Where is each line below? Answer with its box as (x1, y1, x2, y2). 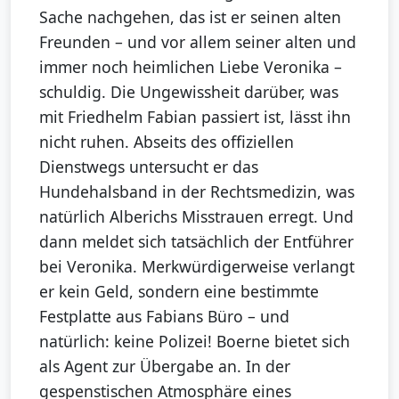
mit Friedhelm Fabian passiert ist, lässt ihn (39, 106, 351, 128)
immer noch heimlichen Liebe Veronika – (39, 56, 342, 78)
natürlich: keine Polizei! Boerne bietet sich (39, 330, 350, 353)
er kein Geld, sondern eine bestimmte (39, 281, 319, 303)
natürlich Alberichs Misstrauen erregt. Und (39, 206, 354, 228)
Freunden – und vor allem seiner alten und (39, 31, 356, 53)
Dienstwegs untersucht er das (39, 156, 258, 178)
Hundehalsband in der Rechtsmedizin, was (39, 181, 354, 203)
